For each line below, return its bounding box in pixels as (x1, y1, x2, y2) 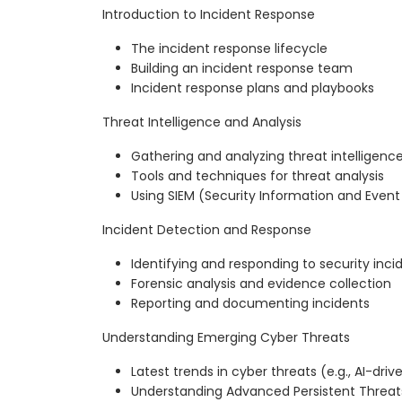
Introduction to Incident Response (102, 5, 315, 24)
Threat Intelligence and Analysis (102, 113, 301, 132)
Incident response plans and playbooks (131, 79, 374, 98)
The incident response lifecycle (131, 39, 328, 58)
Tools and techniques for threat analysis (131, 167, 384, 186)
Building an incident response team (131, 59, 353, 78)
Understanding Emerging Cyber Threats (102, 328, 350, 347)
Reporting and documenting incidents (131, 294, 370, 313)
